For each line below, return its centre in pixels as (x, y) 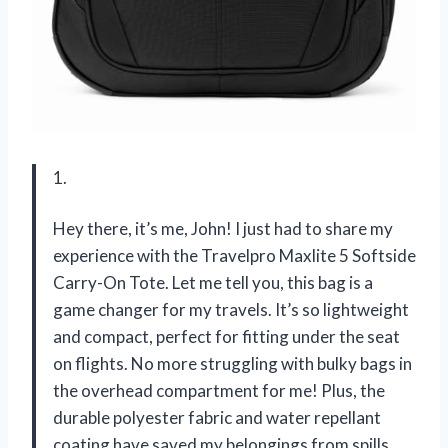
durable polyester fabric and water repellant (217, 417)
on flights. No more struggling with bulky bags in (232, 363)
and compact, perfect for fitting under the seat (226, 336)
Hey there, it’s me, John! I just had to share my (223, 228)
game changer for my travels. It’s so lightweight (231, 309)
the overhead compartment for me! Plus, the (219, 390)
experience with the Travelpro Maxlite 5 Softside (234, 255)
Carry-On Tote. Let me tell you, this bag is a (213, 282)
